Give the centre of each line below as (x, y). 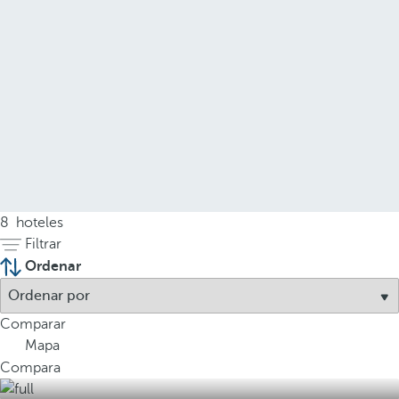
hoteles (38, 223)
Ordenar (53, 266)
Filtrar (43, 244)
